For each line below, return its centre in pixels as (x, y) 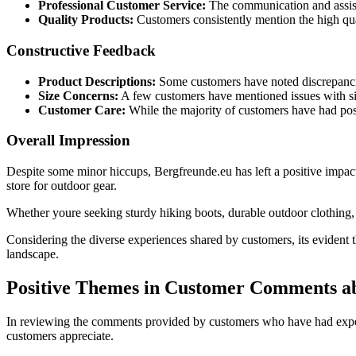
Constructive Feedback (81, 50)
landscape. (33, 254)
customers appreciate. (60, 335)
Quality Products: (86, 20)
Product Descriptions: (97, 81)
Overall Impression (68, 141)
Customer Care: (82, 110)
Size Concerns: (78, 95)
